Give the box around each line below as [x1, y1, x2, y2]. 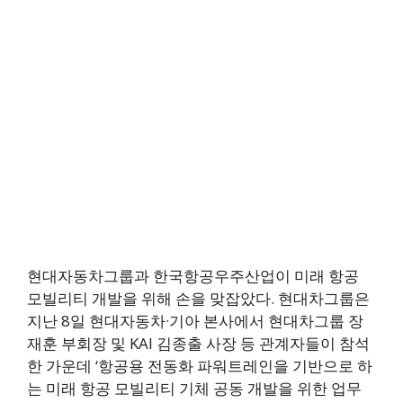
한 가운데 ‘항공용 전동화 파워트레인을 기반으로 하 [27, 355, 372, 377]
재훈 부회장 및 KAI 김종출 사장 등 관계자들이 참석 [27, 333, 370, 354]
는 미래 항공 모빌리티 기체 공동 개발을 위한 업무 [27, 378, 362, 399]
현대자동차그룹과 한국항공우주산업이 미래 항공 [27, 265, 359, 287]
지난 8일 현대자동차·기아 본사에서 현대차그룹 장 [27, 310, 363, 332]
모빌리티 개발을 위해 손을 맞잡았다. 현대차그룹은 [27, 288, 370, 309]
